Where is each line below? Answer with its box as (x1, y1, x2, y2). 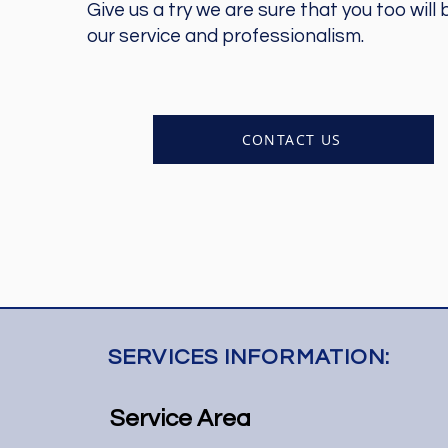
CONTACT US (241, 130, 342, 149)
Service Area (110, 406, 252, 431)
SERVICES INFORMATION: (108, 346, 391, 369)
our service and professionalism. (87, 26, 365, 46)
